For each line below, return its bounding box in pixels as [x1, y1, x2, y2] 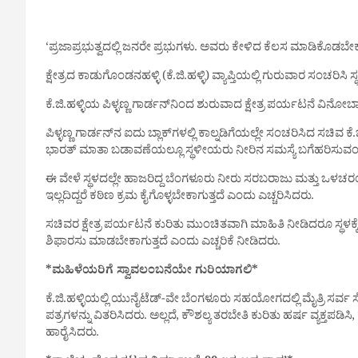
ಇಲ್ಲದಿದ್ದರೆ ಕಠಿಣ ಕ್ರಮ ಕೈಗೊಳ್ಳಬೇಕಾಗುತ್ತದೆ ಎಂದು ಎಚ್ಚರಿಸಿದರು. [46, 188, 314, 208]
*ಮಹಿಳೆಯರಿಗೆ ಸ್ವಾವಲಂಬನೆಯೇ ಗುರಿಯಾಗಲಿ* [46, 262, 258, 282]
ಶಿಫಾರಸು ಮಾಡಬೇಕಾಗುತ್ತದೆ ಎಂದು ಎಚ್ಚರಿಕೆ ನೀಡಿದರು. [46, 233, 280, 253]
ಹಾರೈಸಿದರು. [46, 324, 99, 344]
